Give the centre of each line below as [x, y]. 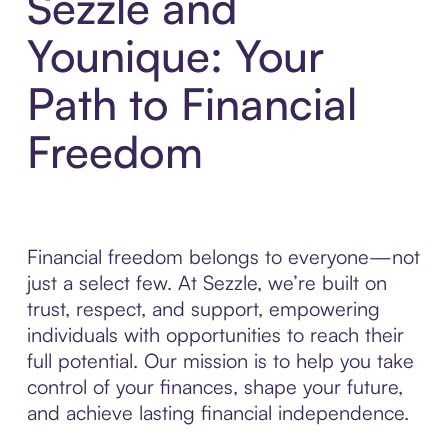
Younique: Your [175, 55]
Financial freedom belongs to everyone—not [223, 256]
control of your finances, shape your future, [214, 386]
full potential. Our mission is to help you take [220, 360]
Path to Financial [191, 103]
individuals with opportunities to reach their [215, 334]
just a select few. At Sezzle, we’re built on [206, 282]
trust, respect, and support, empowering [203, 308]
